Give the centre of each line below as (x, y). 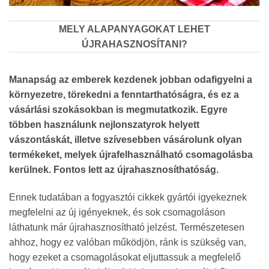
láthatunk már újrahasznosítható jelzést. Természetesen (127, 228)
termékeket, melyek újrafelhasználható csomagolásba (131, 155)
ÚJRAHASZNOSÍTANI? (134, 44)
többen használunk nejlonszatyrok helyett (104, 125)
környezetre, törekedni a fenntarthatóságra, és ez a (124, 95)
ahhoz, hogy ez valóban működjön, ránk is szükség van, (128, 243)
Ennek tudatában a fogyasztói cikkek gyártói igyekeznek (128, 198)
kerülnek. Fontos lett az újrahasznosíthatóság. (114, 170)
